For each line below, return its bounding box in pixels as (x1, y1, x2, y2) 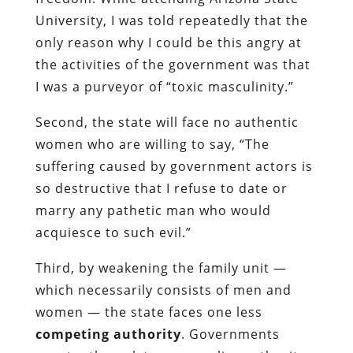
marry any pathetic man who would (35, 201, 271, 219)
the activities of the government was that (35, 55, 310, 73)
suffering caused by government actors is (35, 157, 313, 175)
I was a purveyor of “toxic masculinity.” (35, 77, 294, 95)
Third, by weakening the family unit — (35, 258, 287, 277)
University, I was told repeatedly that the (35, 11, 308, 29)
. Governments (180, 325, 280, 343)
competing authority (35, 325, 181, 343)
